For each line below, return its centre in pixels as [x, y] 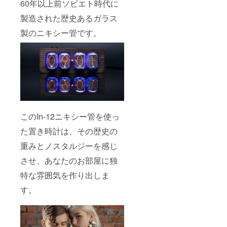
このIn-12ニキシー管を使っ [70, 117]
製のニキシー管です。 [62, 32]
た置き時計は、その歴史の [69, 131]
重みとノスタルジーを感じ [69, 146]
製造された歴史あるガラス [69, 18]
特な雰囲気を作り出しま [65, 175]
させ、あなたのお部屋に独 [69, 161]
